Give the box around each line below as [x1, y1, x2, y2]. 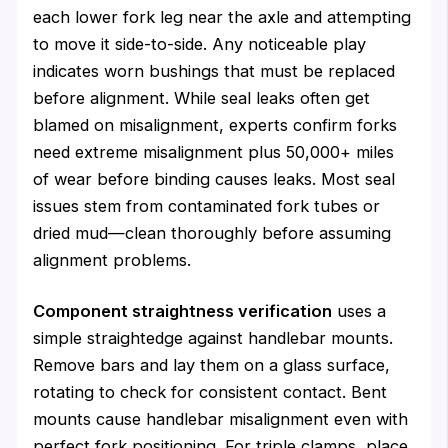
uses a [332, 301, 387, 322]
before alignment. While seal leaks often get [33, 87, 371, 108]
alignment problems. [33, 249, 192, 270]
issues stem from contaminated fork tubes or [33, 195, 381, 216]
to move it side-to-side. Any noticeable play [33, 33, 367, 54]
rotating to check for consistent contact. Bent [33, 382, 388, 403]
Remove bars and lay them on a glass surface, [33, 355, 391, 376]
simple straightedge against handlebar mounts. [33, 328, 394, 349]
